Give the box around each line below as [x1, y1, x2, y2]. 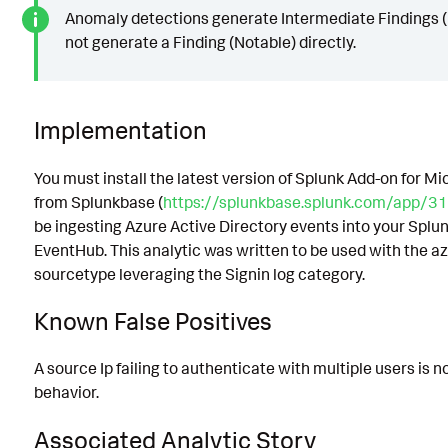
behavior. [34, 382, 99, 403]
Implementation [34, 115, 207, 146]
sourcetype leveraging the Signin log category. [34, 263, 365, 284]
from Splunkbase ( [34, 191, 163, 212]
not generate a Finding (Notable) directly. [64, 32, 356, 53]
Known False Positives [34, 305, 272, 336]
